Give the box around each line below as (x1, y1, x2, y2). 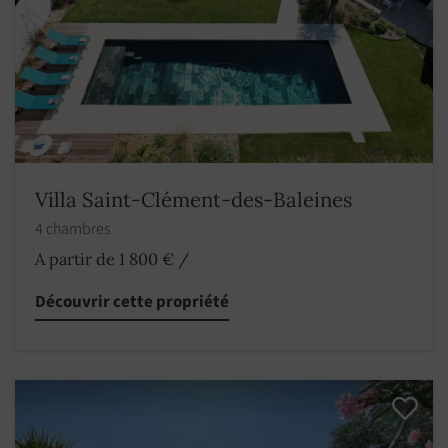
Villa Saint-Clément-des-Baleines (35, 185, 352, 213)
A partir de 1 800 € (35, 248, 174, 269)
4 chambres (35, 217, 113, 240)
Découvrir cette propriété (35, 289, 229, 314)
